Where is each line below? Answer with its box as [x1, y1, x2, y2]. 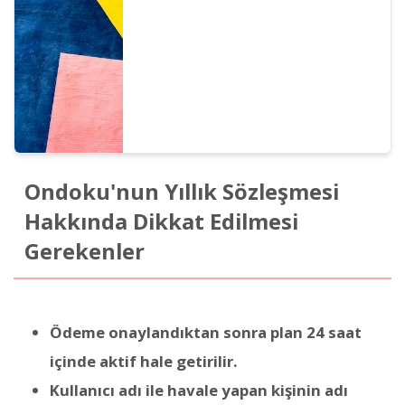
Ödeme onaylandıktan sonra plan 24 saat [50, 321, 362, 343]
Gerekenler [24, 237, 145, 267]
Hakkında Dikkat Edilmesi [24, 207, 298, 237]
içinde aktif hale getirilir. [50, 350, 238, 372]
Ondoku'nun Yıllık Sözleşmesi [24, 177, 339, 207]
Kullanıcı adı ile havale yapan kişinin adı [50, 379, 348, 400]
